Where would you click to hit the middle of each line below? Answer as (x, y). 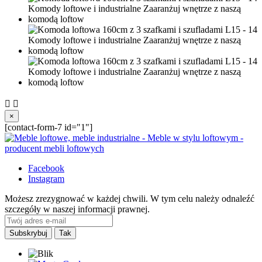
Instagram (46, 178)
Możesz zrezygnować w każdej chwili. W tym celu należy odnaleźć (130, 198)
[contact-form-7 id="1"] (49, 127)
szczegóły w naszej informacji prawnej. (77, 209)
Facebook (46, 168)
